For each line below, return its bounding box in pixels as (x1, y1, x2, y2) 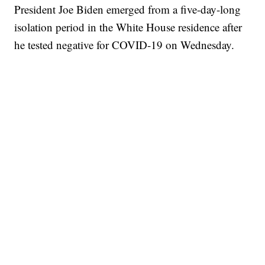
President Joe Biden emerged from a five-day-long (14, 2, 241, 17)
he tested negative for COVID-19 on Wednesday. (14, 37, 235, 53)
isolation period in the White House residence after (14, 20, 243, 35)
